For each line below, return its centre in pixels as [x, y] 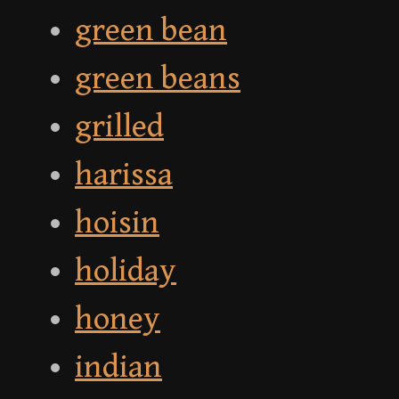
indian [118, 368]
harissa [124, 175]
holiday [126, 272]
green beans [158, 79]
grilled [119, 127]
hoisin [117, 224]
